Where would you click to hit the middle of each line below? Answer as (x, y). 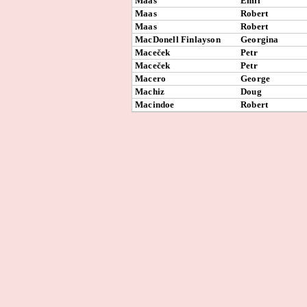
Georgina (260, 39)
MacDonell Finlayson (178, 39)
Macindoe (155, 105)
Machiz (150, 91)
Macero (151, 78)
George (256, 78)
